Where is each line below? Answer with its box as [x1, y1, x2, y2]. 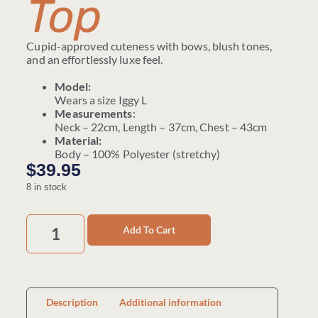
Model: [55, 79, 91, 94]
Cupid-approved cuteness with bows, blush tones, [26, 39, 273, 53]
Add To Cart [122, 224, 175, 236]
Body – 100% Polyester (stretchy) [55, 147, 221, 161]
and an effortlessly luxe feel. [26, 53, 163, 67]
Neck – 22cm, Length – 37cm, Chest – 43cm [55, 120, 268, 134]
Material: [55, 133, 102, 148]
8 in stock [26, 182, 67, 193]
